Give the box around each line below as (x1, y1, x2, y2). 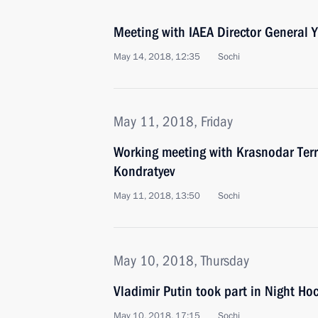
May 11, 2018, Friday (114, 113, 233, 130)
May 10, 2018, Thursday (114, 252, 249, 269)
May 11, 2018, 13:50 (114, 190, 200, 202)
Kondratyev (114, 163, 175, 180)
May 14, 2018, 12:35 (114, 50, 200, 63)
